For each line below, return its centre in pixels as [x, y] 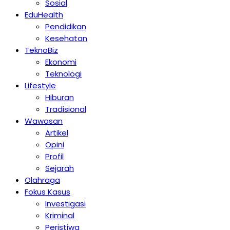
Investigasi [65, 204]
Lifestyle [40, 85]
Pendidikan [66, 26]
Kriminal [60, 215]
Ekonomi [61, 62]
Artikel [57, 133]
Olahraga [42, 180]
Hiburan [60, 97]
